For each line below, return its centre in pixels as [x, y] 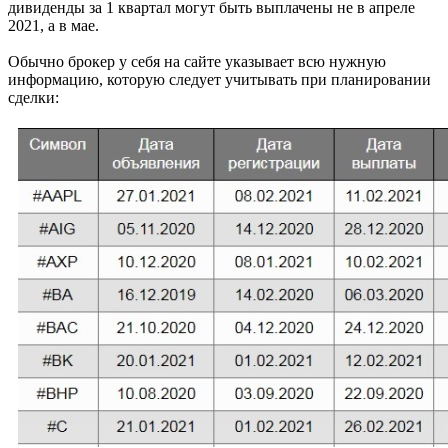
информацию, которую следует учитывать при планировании [219, 80]
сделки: [33, 98]
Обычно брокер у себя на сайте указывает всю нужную [197, 62]
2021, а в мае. [53, 26]
